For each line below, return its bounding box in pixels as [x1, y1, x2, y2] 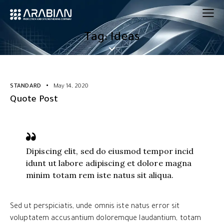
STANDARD [10, 83, 41, 90]
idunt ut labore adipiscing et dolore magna [26, 157, 192, 168]
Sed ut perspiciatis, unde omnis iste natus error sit [10, 202, 180, 211]
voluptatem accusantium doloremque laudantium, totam [10, 214, 201, 223]
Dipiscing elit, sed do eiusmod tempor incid [26, 145, 194, 156]
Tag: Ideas [84, 31, 140, 44]
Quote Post [10, 94, 58, 105]
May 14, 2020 [53, 83, 89, 90]
